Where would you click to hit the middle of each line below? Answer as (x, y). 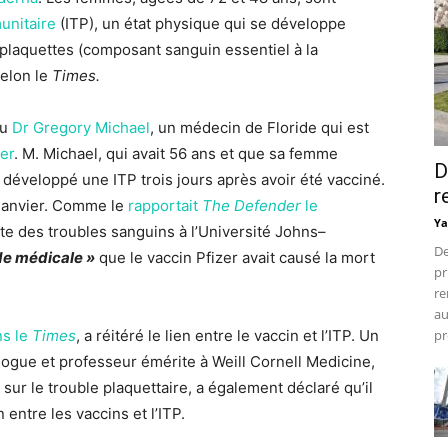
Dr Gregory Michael (81, 127)
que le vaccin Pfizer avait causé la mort (235, 257)
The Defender (251, 205)
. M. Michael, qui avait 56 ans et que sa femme (176, 153)
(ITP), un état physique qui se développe (201, 23)
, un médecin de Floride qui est (259, 127)
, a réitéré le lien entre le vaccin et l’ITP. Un (227, 335)
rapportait (165, 205)
